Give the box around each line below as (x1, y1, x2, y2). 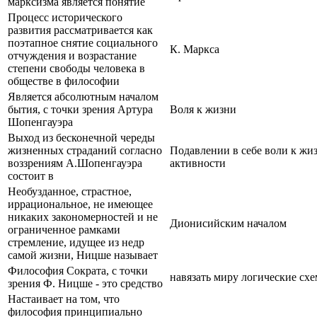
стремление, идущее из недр (8, 236, 144, 248)
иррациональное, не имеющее (8, 197, 153, 210)
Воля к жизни (170, 103, 236, 115)
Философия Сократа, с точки (8, 264, 148, 277)
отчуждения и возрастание (8, 49, 137, 62)
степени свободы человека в (8, 62, 145, 74)
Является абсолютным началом (8, 90, 158, 103)
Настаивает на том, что (8, 292, 120, 305)
